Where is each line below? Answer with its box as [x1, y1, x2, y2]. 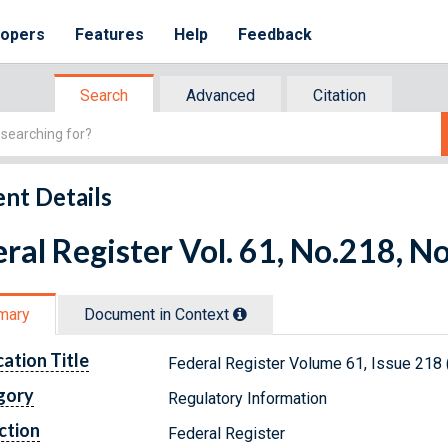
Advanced [186, 86, 255, 105]
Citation [313, 86, 366, 105]
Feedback [238, 25, 313, 44]
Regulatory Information [168, 388, 328, 408]
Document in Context [84, 304, 233, 324]
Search [80, 86, 128, 105]
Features [75, 25, 145, 44]
